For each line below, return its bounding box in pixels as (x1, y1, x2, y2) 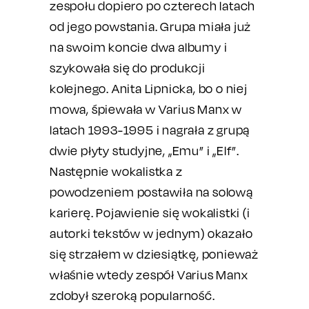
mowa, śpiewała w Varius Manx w (50, 102, 243, 117)
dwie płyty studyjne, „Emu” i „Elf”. (50, 143, 240, 158)
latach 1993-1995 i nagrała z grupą (50, 123, 250, 137)
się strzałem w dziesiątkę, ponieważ (50, 247, 259, 261)
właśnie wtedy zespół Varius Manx (50, 268, 248, 282)
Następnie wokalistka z (50, 164, 183, 179)
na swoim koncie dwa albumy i (50, 40, 228, 54)
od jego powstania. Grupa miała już (50, 19, 252, 34)
